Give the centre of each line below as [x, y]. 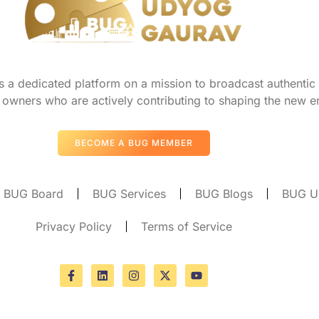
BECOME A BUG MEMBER [134, 142]
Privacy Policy [73, 226]
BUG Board [34, 193]
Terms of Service [186, 226]
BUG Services [130, 193]
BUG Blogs [224, 193]
